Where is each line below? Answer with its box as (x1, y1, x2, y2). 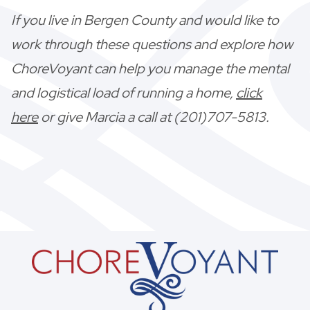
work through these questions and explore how (11, 35, 293, 53)
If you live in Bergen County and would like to (11, 10, 279, 29)
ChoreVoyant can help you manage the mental (11, 59, 289, 77)
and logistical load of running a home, (11, 83, 236, 102)
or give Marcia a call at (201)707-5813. (38, 107, 269, 126)
